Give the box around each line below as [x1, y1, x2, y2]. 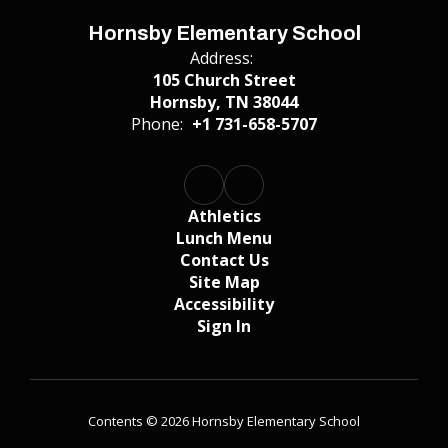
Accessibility [174, 293, 274, 315]
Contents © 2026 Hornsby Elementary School [88, 412, 360, 430]
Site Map [188, 271, 260, 293]
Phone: [131, 113, 183, 135]
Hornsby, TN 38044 [150, 91, 298, 113]
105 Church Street [152, 69, 296, 91]
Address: [190, 47, 253, 69]
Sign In [197, 315, 251, 337]
